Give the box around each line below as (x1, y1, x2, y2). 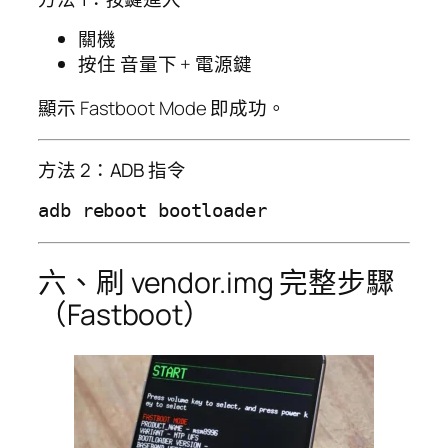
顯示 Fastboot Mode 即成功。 (38, 94, 286, 121)
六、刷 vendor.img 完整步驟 (38, 263, 396, 303)
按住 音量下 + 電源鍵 (78, 51, 252, 78)
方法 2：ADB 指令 (38, 156, 186, 183)
